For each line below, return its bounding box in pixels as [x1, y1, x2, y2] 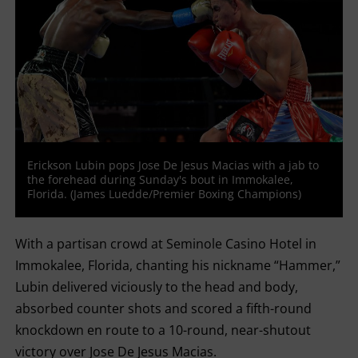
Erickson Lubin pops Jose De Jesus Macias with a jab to [26, 157, 319, 173]
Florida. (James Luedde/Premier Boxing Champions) [26, 186, 301, 201]
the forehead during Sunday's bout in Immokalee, [26, 172, 293, 187]
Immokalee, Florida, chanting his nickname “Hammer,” [14, 257, 340, 274]
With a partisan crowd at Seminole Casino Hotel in [14, 235, 316, 253]
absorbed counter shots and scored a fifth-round [14, 300, 312, 317]
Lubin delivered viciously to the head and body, [14, 278, 298, 296]
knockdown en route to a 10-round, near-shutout [14, 321, 311, 339]
